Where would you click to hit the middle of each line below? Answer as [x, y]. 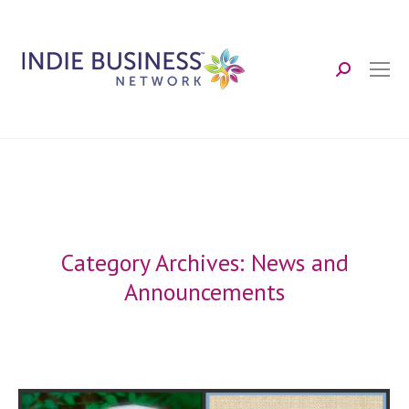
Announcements [204, 292]
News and [299, 262]
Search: [365, 76]
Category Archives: [156, 262]
